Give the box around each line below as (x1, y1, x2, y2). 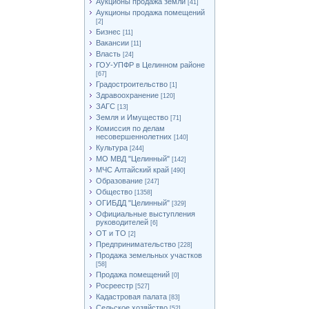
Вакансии (96, 39, 129, 47)
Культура (96, 143, 128, 152)
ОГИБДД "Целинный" (96, 199, 170, 207)
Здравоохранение (96, 91, 159, 99)
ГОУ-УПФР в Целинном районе (96, 61, 205, 69)
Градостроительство (96, 80, 168, 88)
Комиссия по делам (96, 124, 165, 132)
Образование (96, 177, 143, 185)
